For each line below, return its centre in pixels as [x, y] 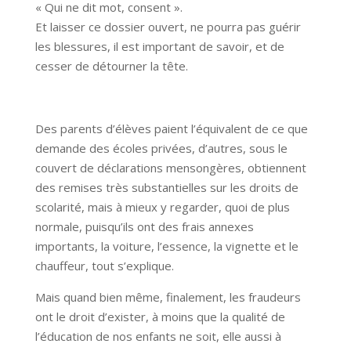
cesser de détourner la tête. [111, 66]
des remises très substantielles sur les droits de [166, 188]
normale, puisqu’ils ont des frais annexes [144, 227]
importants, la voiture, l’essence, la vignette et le [166, 246]
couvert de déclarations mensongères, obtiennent [170, 168]
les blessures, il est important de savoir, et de [159, 47]
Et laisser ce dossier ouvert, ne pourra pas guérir [168, 27]
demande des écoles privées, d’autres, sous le [161, 148]
